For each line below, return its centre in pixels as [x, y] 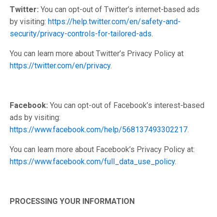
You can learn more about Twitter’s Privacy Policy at [97, 54]
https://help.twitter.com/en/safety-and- [114, 22]
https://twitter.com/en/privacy [60, 66]
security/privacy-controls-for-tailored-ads [81, 34]
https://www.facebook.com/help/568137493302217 [99, 130]
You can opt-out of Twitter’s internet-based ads [120, 9]
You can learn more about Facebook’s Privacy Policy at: [102, 149]
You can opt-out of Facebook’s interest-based [126, 105]
